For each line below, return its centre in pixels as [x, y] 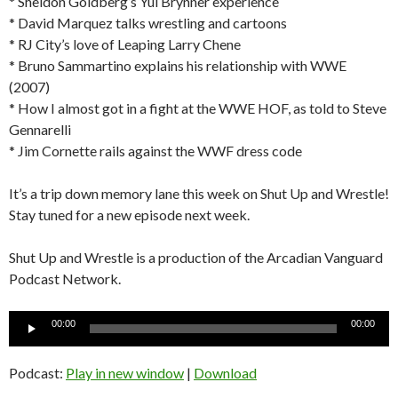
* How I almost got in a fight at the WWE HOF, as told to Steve [198, 107]
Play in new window [125, 372]
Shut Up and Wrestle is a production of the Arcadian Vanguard [196, 257]
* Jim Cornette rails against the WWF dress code [155, 150]
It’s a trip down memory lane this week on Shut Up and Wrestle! [199, 193]
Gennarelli [40, 129]
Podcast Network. [65, 278]
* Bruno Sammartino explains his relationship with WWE [178, 65]
